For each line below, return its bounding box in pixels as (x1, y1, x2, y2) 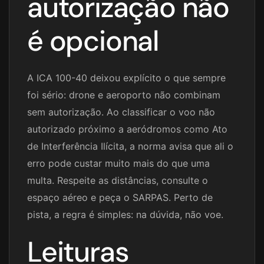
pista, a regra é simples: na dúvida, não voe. (27, 209, 223, 221)
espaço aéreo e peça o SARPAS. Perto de (27, 192, 213, 204)
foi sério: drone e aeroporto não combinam (27, 89, 220, 101)
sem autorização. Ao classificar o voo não (27, 106, 215, 118)
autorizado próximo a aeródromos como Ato (27, 123, 227, 136)
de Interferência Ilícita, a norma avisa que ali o (27, 140, 233, 153)
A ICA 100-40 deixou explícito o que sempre (27, 72, 226, 84)
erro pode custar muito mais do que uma (27, 157, 210, 170)
